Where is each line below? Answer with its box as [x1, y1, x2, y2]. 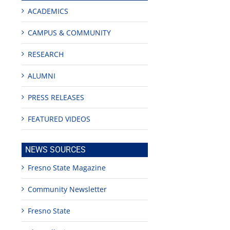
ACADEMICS [28, 6, 69, 16]
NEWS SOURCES [25, 145, 86, 155]
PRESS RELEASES [28, 92, 85, 103]
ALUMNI [28, 71, 56, 81]
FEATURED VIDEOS [28, 114, 91, 124]
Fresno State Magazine [28, 163, 106, 173]
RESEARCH [28, 49, 64, 60]
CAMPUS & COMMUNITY [28, 28, 111, 38]
